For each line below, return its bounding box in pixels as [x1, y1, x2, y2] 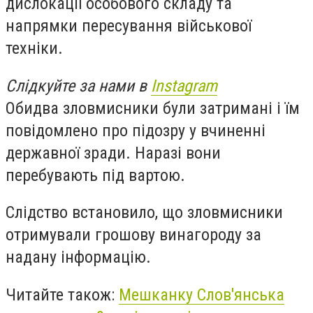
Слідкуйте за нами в [6, 75, 151, 96]
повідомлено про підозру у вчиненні [6, 120, 265, 140]
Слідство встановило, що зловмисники [6, 203, 283, 223]
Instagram [151, 75, 217, 96]
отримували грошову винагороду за [6, 225, 261, 245]
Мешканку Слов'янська [119, 284, 284, 305]
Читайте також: [6, 284, 119, 305]
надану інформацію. [6, 247, 151, 268]
